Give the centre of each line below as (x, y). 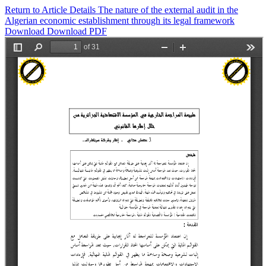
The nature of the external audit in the (168, 10)
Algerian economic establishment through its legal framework (120, 20)
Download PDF (77, 31)
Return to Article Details (51, 10)
